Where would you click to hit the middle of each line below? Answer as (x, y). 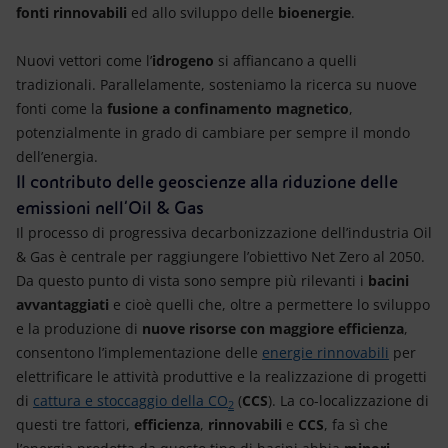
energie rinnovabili (325, 352)
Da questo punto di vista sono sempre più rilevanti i (190, 280)
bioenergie (314, 12)
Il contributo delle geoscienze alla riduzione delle (207, 182)
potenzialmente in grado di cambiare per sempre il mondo (213, 132)
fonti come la (61, 108)
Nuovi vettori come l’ (84, 60)
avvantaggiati (64, 304)
